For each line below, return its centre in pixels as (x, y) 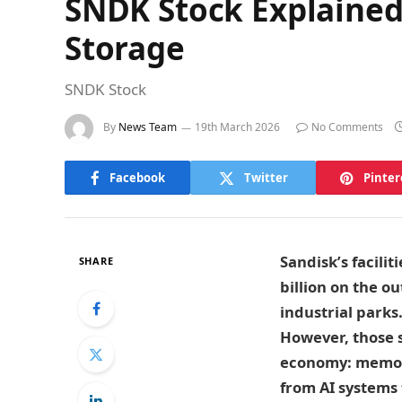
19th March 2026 (237, 127)
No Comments (347, 127)
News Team (148, 127)
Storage (125, 48)
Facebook (137, 177)
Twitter (266, 177)
